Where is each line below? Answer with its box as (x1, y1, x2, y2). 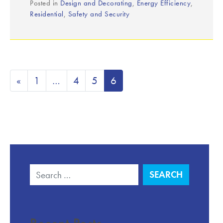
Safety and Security (68, 8, 129, 19)
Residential (30, 8, 64, 19)
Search (29, 164, 59, 178)
